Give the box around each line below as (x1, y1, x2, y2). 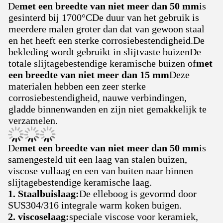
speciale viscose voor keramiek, (69, 211, 198, 222)
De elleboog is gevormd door (79, 188, 197, 199)
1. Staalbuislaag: (8, 188, 79, 199)
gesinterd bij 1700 (8, 12, 82, 23)
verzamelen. (8, 115, 58, 126)
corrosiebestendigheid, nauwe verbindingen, (8, 92, 187, 103)
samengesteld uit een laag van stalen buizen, (8, 154, 187, 165)
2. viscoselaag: (8, 211, 69, 222)
